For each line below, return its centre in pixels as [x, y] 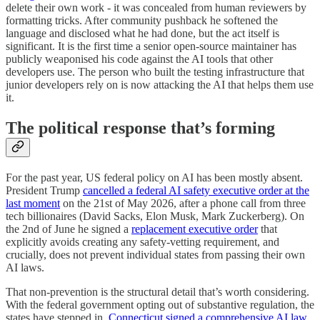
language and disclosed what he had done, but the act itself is [142, 34]
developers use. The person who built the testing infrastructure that [155, 72]
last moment [33, 203]
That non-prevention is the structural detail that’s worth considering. [157, 291]
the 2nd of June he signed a [69, 229]
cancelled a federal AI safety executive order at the [196, 190]
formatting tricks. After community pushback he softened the [142, 21]
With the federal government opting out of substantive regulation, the [160, 304]
